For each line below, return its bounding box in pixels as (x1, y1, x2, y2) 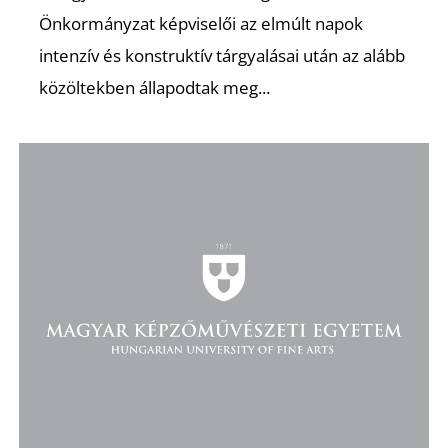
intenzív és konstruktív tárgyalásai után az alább (39, 43, 406, 67)
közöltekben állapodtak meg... (39, 75, 271, 99)
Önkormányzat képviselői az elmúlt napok (39, 11, 364, 35)
